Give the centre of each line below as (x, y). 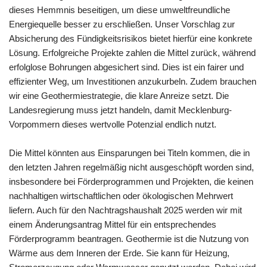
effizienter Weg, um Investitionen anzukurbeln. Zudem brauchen (133, 81)
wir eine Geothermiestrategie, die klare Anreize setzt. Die (119, 96)
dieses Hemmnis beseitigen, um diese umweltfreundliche (119, 10)
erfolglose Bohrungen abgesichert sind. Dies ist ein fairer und (126, 67)
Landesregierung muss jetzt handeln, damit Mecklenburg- (120, 110)
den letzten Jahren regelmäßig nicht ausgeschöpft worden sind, (131, 167)
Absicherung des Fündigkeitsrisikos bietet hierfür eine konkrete (131, 38)
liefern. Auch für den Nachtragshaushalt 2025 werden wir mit (125, 210)
